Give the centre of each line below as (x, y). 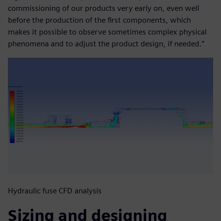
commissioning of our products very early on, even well (104, 8)
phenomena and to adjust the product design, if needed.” (106, 44)
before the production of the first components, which (99, 20)
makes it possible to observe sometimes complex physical (107, 32)
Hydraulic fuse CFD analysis (55, 190)
